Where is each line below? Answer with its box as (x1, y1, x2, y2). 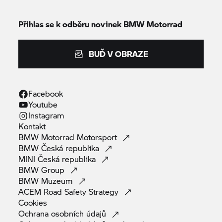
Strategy (89, 185, 121, 197)
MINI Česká (18, 153, 62, 165)
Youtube (28, 98, 58, 110)
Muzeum (41, 174, 76, 186)
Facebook (28, 87, 63, 99)
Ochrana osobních (18, 207, 87, 219)
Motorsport (77, 131, 120, 143)
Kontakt (18, 120, 49, 132)
